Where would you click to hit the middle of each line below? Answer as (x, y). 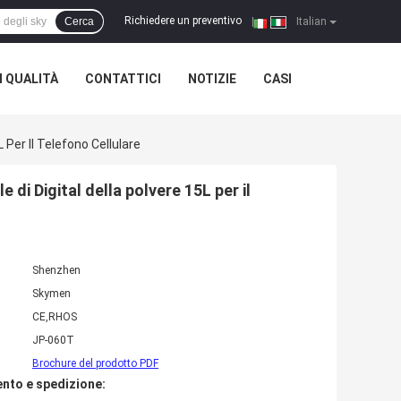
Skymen (51, 294)
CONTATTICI (123, 79)
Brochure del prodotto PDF (95, 364)
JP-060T (53, 341)
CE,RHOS (55, 317)
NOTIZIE (212, 79)
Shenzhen (56, 271)
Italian (310, 21)
